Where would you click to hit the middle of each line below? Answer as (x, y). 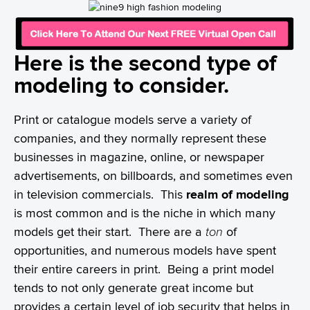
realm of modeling (238, 194)
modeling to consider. (121, 85)
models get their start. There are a (110, 231)
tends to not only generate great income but (134, 287)
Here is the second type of (145, 63)
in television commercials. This (100, 194)
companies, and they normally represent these (140, 138)
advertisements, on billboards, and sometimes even (153, 175)
